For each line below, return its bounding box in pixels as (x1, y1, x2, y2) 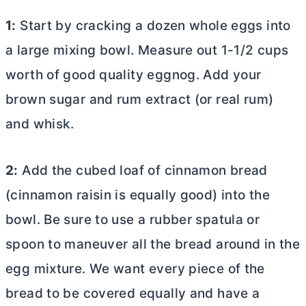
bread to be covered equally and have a (5, 286, 260, 302)
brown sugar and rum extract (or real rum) (5, 92, 274, 108)
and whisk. (5, 116, 74, 133)
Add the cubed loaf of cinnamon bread (18, 163, 268, 179)
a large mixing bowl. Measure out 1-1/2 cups (5, 42, 289, 59)
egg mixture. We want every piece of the (5, 261, 265, 277)
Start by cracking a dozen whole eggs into (16, 18, 291, 34)
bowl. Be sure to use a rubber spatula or (5, 212, 260, 228)
